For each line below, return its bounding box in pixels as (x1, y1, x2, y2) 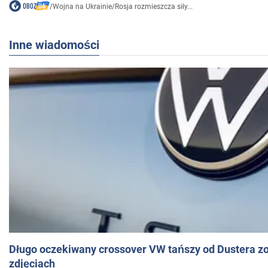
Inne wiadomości (9, 38, 99, 53)
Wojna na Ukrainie (52, 2, 112, 11)
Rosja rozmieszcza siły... (114, 2, 193, 11)
